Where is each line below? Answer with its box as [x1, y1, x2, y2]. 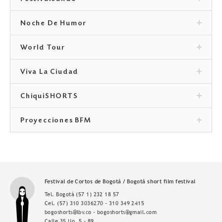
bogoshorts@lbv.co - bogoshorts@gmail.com [45, 209, 157, 216]
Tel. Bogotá [45, 191, 76, 198]
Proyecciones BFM [20, 117, 91, 125]
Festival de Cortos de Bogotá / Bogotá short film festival [45, 178, 196, 185]
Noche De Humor [20, 20, 87, 28]
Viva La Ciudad [20, 69, 79, 76]
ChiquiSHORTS [20, 93, 78, 101]
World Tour [20, 45, 66, 52]
